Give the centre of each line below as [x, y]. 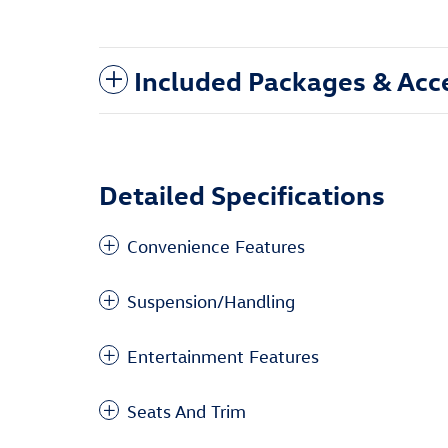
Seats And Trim [186, 411]
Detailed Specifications [242, 193]
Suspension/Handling [211, 301]
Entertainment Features [223, 356]
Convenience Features [216, 246]
